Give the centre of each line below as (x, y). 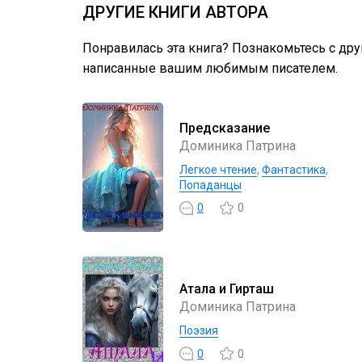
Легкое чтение (218, 169)
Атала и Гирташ (227, 289)
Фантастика (294, 169)
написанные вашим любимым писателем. (210, 68)
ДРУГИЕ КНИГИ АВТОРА (175, 12)
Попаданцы (210, 185)
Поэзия (199, 330)
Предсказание (225, 128)
